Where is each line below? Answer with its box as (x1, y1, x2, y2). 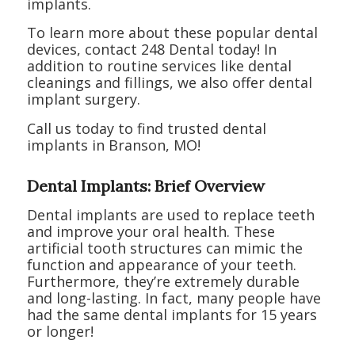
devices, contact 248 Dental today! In (26, 40, 277, 59)
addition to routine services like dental (26, 56, 292, 76)
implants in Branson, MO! (26, 135, 200, 155)
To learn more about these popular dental (26, 23, 318, 43)
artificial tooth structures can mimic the (26, 238, 303, 258)
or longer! (26, 321, 94, 341)
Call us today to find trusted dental (26, 118, 266, 138)
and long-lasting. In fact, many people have (26, 288, 321, 307)
